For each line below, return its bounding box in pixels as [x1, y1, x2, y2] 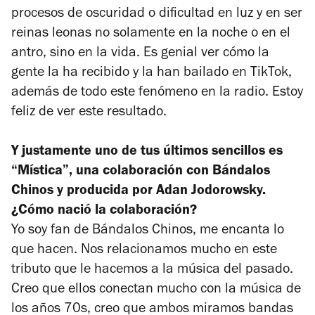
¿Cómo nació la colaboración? [11, 205, 197, 219]
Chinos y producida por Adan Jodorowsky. [11, 185, 266, 200]
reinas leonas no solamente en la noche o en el [11, 27, 290, 42]
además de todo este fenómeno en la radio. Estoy [11, 86, 303, 101]
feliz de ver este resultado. [11, 106, 167, 121]
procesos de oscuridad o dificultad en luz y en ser [11, 8, 302, 22]
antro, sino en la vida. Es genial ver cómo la [11, 47, 269, 62]
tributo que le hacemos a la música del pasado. [11, 264, 293, 278]
